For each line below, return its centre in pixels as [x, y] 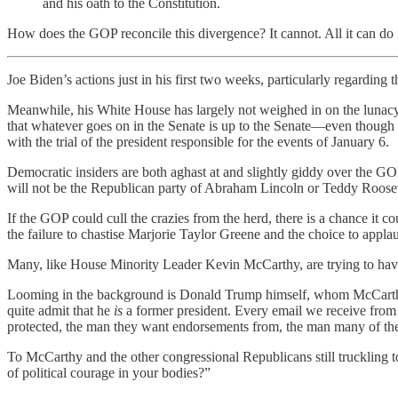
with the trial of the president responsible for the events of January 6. [198, 142]
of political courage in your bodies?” [109, 373]
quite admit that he [60, 311]
